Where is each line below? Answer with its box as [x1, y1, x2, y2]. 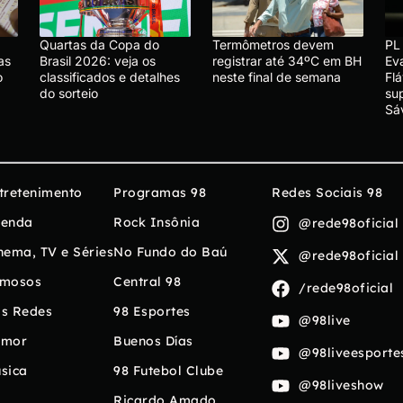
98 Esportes [113, 302, 191, 319]
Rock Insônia [113, 213, 200, 230]
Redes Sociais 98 [272, 184, 382, 201]
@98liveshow [299, 377, 384, 394]
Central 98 [113, 273, 181, 290]
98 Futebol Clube [113, 362, 223, 379]
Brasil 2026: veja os [40, 52, 156, 68]
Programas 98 [113, 184, 206, 201]
